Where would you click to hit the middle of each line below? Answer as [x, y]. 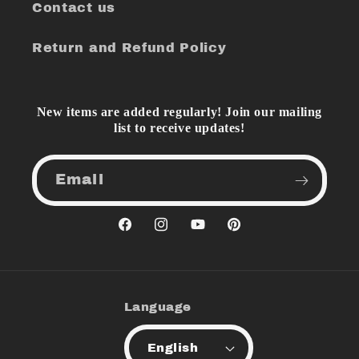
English [173, 347]
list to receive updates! [179, 128]
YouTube [222, 234]
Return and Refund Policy [129, 47]
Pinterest [260, 234]
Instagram [191, 234]
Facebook [154, 234]
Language [157, 307]
